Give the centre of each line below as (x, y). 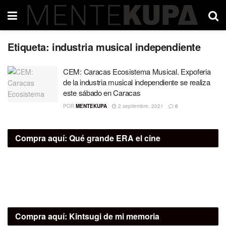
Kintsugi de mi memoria (113, 216)
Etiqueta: (30, 47)
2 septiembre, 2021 (140, 106)
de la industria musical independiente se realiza (137, 82)
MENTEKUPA (91, 106)
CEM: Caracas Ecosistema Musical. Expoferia (137, 71)
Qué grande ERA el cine (114, 138)
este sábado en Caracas (102, 93)
